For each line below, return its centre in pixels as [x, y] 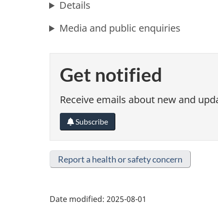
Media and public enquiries [120, 28]
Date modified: [77, 199]
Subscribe [91, 122]
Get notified [111, 75]
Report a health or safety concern [120, 159]
